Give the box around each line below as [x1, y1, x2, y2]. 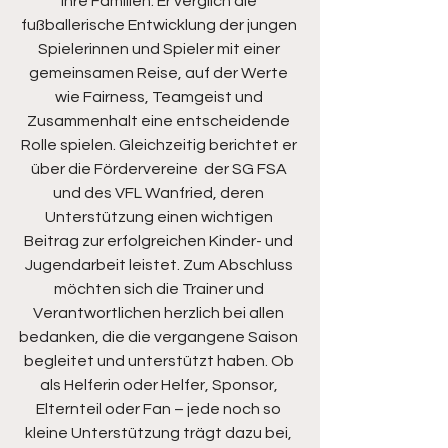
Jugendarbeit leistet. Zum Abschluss [24, 257, 296, 274]
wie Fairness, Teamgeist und [54, 89, 266, 106]
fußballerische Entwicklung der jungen [20, 17, 300, 34]
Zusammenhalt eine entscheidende [27, 113, 293, 130]
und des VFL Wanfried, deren [53, 185, 267, 202]
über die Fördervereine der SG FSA [30, 161, 290, 178]
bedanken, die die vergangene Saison [19, 329, 301, 346]
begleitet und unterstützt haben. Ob [23, 353, 297, 370]
